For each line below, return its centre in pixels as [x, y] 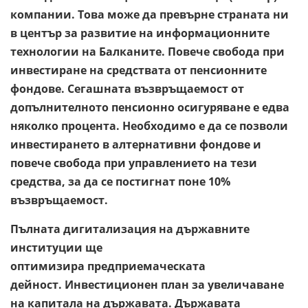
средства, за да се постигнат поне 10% [120, 181]
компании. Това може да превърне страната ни [150, 14]
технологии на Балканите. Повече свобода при [147, 51]
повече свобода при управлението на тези [134, 163]
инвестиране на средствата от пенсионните [139, 70]
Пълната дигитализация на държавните [130, 229]
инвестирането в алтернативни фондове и [136, 144]
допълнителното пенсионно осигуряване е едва [150, 107]
